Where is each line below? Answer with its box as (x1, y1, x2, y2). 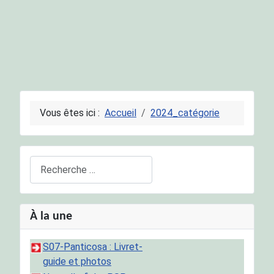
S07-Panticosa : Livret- (43, 241, 143, 253)
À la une (30, 210, 72, 223)
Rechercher (29, 157, 79, 168)
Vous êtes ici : (40, 107, 105, 119)
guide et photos (43, 256, 111, 268)
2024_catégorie (150, 107, 220, 119)
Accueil (105, 107, 136, 119)
